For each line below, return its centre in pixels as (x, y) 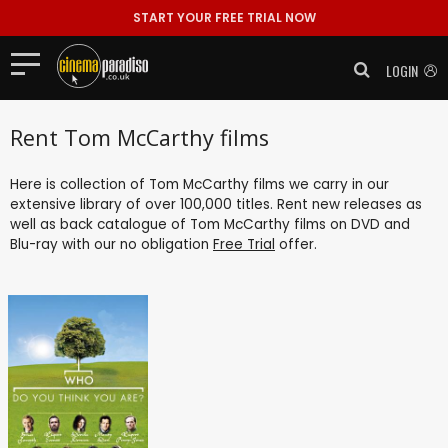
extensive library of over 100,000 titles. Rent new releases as (216, 204)
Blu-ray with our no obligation (111, 244)
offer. (296, 244)
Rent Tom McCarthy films (139, 137)
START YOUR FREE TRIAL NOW (224, 17)
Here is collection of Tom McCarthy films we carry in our (199, 184)
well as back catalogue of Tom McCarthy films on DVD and (210, 224)
